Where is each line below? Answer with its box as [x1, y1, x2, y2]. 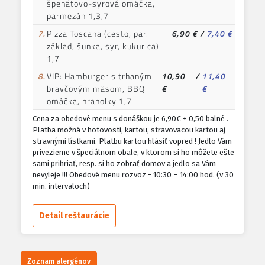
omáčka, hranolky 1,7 [47, 95, 132, 108]
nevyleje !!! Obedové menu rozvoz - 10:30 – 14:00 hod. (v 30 [33, 170, 234, 180]
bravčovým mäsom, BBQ [47, 82, 145, 95]
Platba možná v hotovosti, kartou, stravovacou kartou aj [33, 125, 225, 135]
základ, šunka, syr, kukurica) [47, 40, 159, 53]
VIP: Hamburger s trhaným [47, 70, 152, 83]
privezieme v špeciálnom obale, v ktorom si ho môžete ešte [33, 148, 234, 157]
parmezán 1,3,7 [47, 9, 109, 22]
